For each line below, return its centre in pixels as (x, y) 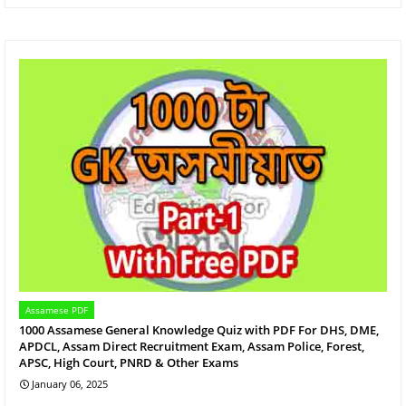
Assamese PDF (57, 309)
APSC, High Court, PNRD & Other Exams (129, 362)
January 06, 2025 (70, 383)
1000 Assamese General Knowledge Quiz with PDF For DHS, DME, (199, 329)
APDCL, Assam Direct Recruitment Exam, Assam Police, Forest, (192, 346)
